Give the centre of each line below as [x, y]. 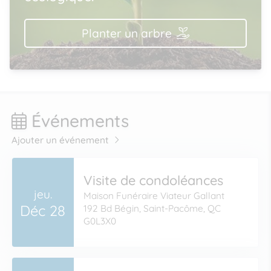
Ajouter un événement [60, 140]
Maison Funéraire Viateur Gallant [154, 196]
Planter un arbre [126, 33]
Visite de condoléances [153, 180]
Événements [78, 121]
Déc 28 [43, 210]
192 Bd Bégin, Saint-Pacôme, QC [152, 208]
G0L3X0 [100, 221]
